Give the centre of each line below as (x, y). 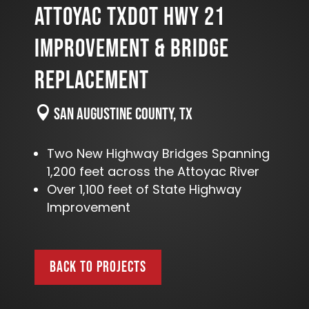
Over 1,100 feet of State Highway (144, 190)
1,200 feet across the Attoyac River (153, 172)
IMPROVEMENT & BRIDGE (132, 50)
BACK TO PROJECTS (98, 267)
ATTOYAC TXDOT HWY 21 (130, 18)
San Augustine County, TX (122, 114)
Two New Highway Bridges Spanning (158, 154)
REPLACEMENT (92, 81)
